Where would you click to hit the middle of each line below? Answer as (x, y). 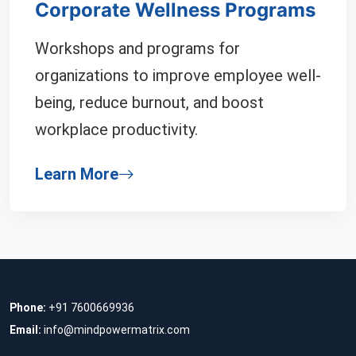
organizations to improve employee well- (178, 75)
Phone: (28, 308)
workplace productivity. (116, 130)
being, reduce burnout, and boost (149, 103)
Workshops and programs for (137, 48)
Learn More (77, 174)
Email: (25, 330)
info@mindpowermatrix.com (117, 330)
